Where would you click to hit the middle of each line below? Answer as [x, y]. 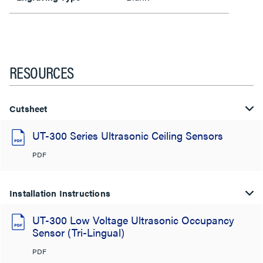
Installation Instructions [60, 193]
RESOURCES [42, 71]
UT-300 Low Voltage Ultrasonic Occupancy [133, 220]
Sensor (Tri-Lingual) [78, 232]
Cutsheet [28, 108]
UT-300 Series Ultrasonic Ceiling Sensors [128, 135]
